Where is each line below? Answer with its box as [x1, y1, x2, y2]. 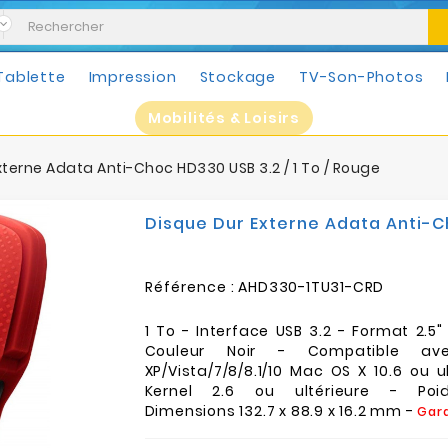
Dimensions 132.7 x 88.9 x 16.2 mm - [144, 401, 418, 421]
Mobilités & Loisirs [147, 108, 301, 128]
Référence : [144, 277, 235, 297]
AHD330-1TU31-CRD [238, 277, 385, 297]
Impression [88, 67, 177, 87]
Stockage [199, 67, 276, 87]
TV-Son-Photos [299, 67, 424, 87]
